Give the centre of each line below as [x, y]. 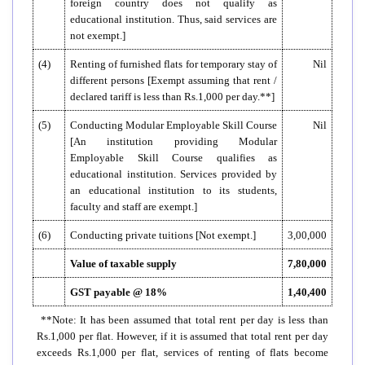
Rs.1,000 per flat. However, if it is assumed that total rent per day [182, 336]
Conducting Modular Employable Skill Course [174, 125]
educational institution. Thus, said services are [174, 19]
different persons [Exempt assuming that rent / [174, 80]
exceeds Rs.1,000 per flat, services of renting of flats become [182, 352]
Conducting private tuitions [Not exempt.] [163, 235]
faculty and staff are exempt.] [134, 206]
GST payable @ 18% [119, 292]
